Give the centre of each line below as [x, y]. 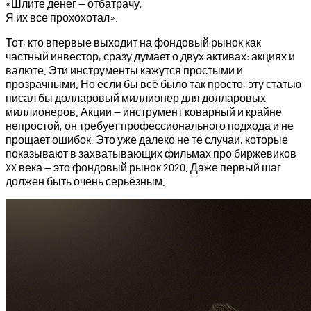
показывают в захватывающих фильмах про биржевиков [151, 153]
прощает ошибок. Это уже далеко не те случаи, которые [147, 140]
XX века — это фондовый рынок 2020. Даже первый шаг [143, 167]
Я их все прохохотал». [62, 17]
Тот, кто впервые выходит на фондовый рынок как [133, 42]
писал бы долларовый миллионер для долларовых [136, 98]
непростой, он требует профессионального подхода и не [150, 126]
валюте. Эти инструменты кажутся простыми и [124, 70]
